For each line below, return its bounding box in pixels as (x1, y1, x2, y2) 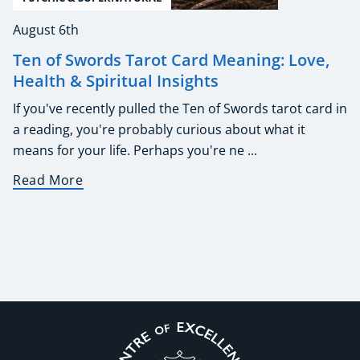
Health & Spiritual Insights (13, 69, 219, 92)
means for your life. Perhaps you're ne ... (13, 141, 257, 159)
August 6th (13, 20, 79, 39)
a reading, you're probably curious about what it (13, 120, 305, 138)
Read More (13, 170, 84, 189)
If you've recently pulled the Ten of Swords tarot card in (13, 99, 347, 117)
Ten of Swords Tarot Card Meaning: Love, (13, 48, 329, 71)
